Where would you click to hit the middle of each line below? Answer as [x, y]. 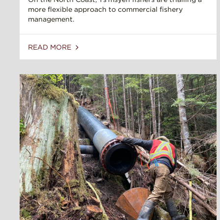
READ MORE [51, 47]
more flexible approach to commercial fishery [105, 10]
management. [51, 19]
